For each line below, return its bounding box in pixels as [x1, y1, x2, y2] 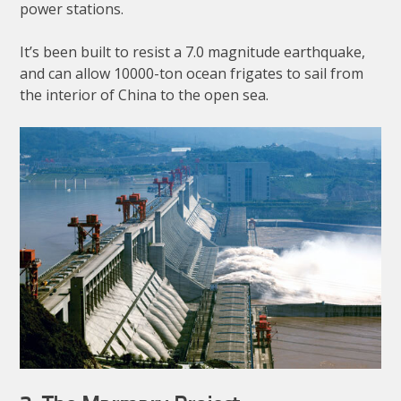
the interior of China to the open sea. [20, 85, 269, 106]
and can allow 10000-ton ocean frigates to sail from [20, 64, 364, 84]
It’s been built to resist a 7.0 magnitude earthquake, [20, 42, 366, 63]
